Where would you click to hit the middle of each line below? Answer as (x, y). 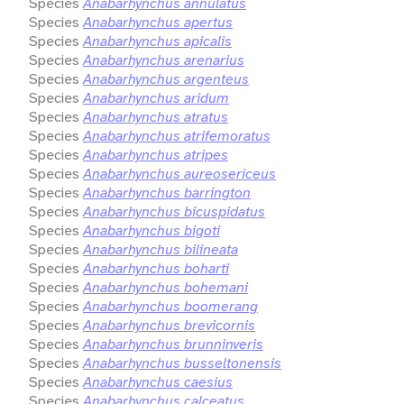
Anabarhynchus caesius (158, 381)
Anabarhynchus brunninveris (173, 344)
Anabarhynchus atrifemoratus (177, 135)
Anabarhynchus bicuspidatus (174, 211)
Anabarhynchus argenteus (166, 78)
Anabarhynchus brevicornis (169, 325)
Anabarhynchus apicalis (157, 41)
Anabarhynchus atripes (156, 154)
